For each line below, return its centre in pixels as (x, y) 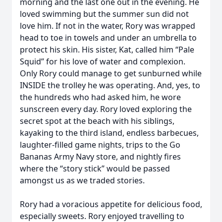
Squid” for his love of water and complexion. (103, 61)
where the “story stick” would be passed (95, 168)
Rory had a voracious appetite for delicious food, (111, 204)
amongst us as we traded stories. (83, 180)
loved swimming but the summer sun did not (104, 14)
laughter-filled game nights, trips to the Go (100, 145)
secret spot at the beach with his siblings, (97, 121)
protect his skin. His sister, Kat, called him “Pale (107, 50)
